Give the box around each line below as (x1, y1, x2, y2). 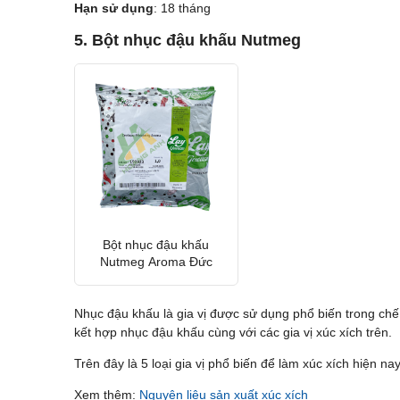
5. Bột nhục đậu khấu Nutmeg (73, 31, 301, 50)
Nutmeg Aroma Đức (99, 254, 212, 269)
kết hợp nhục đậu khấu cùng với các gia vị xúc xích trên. (73, 325, 392, 340)
